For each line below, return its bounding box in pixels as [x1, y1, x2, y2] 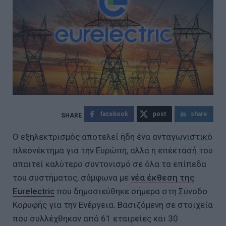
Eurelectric [13, 186, 54, 196]
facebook [100, 110, 128, 118]
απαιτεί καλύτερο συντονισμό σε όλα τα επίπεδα [13, 158, 206, 169]
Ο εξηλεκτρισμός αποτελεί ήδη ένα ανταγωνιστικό [13, 131, 212, 142]
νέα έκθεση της [131, 172, 194, 183]
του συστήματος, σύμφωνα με [13, 172, 131, 183]
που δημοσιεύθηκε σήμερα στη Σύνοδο [54, 186, 207, 196]
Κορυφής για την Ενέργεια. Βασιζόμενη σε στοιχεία [13, 199, 213, 210]
